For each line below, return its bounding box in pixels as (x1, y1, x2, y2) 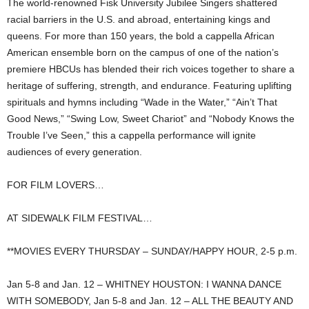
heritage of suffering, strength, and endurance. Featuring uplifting (7, 80, 292, 92)
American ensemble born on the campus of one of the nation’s (7, 47, 279, 59)
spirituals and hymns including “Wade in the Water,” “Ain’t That (7, 97, 277, 108)
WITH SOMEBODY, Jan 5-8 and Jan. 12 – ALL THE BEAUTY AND (7, 295, 293, 307)
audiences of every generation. (7, 146, 142, 158)
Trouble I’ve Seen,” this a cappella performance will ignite (7, 130, 256, 141)
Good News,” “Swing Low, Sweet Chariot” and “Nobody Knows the (7, 113, 295, 125)
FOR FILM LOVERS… (7, 179, 104, 191)
